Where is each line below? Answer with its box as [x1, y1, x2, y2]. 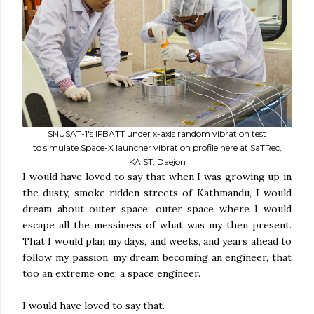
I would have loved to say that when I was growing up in [22, 170, 292, 183]
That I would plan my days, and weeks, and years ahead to [22, 235, 292, 247]
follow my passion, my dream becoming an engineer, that [22, 251, 292, 264]
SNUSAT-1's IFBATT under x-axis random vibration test [48, 128, 266, 139]
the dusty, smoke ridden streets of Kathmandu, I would [22, 186, 292, 199]
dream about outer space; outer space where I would [22, 203, 292, 215]
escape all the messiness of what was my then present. [22, 219, 292, 231]
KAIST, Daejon [128, 156, 186, 167]
